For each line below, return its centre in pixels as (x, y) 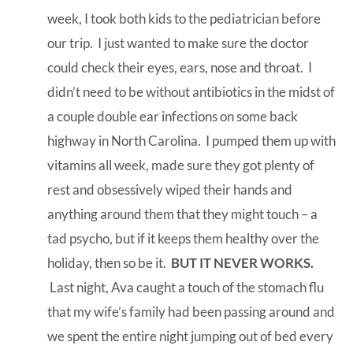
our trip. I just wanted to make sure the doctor (178, 43)
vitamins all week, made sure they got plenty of (181, 165)
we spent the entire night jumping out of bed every (190, 336)
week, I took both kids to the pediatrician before (184, 18)
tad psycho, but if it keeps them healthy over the (183, 238)
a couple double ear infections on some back (173, 116)
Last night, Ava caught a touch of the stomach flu (186, 287)
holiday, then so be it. (109, 262)
